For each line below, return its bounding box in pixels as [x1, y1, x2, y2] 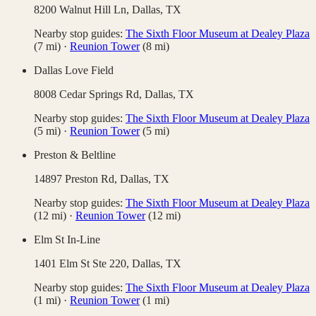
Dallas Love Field [34, 64, 114, 77]
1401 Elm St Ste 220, [34, 257, 132, 270]
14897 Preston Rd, [34, 173, 120, 186]
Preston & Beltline [34, 149, 116, 162]
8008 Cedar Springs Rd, [34, 88, 145, 101]
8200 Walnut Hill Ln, [34, 4, 132, 16]
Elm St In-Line [34, 233, 100, 246]
